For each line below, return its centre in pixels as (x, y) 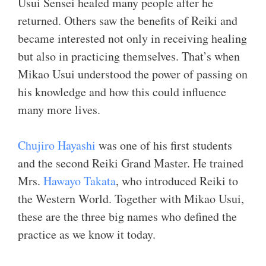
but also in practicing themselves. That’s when (129, 56)
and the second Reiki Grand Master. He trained (131, 163)
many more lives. (59, 110)
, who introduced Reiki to (177, 181)
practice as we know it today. (87, 234)
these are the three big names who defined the (127, 216)
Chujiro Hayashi (57, 145)
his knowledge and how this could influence (122, 92)
